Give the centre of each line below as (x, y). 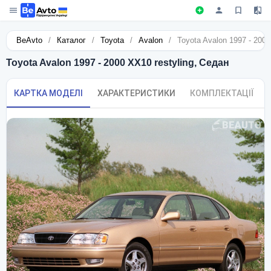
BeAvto (29, 41)
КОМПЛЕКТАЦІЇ (222, 93)
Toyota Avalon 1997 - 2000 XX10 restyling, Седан (118, 63)
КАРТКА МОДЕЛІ (48, 93)
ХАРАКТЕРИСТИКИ (136, 93)
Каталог (71, 41)
